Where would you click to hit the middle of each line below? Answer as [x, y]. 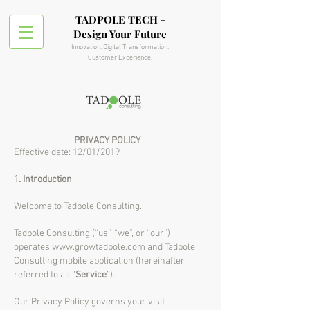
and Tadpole [170, 247]
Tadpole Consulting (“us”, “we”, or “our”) [92, 234]
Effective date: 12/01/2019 [67, 153]
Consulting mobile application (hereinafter [99, 261]
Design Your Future [120, 34]
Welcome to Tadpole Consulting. [78, 207]
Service [91, 275]
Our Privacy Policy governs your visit [89, 302]
